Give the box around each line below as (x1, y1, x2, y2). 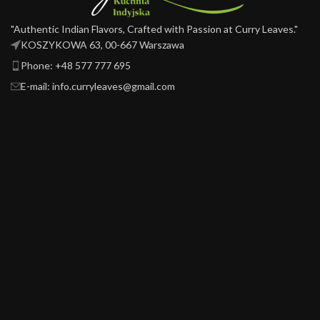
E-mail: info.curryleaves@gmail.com (21, 79, 175, 92)
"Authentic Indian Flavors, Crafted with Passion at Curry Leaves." (11, 22, 298, 35)
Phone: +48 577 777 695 (21, 59, 131, 71)
